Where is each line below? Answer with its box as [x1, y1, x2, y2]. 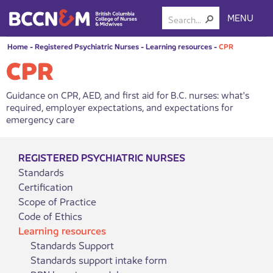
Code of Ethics [18, 208, 82, 223]
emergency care [6, 112, 74, 126]
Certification [18, 179, 73, 194]
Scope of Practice [18, 193, 96, 208]
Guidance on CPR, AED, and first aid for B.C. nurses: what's [6, 87, 249, 101]
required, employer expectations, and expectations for [6, 99, 233, 113]
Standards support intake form [30, 252, 167, 267]
